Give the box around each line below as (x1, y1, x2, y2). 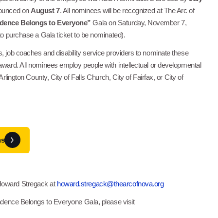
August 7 (31, 6, 60, 15)
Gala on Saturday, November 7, (91, 18, 187, 27)
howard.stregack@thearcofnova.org (57, 179, 164, 188)
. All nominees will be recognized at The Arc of (59, 6, 195, 15)
